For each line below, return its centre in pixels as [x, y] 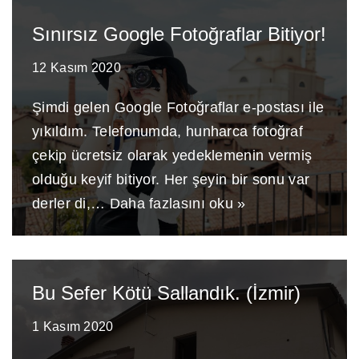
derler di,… [71, 204]
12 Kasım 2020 [77, 67]
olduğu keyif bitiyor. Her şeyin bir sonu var [171, 179]
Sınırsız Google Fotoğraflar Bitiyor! [179, 34]
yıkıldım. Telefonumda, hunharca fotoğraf [167, 131]
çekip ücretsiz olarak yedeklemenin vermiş [172, 155]
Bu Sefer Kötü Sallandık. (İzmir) [166, 293]
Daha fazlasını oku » [177, 204]
